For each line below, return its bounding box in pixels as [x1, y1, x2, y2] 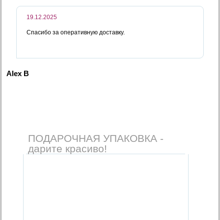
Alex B [6, 69, 29, 78]
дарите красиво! [27, 142, 107, 154]
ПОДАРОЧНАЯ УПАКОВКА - [27, 132, 164, 144]
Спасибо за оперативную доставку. [27, 28, 125, 36]
